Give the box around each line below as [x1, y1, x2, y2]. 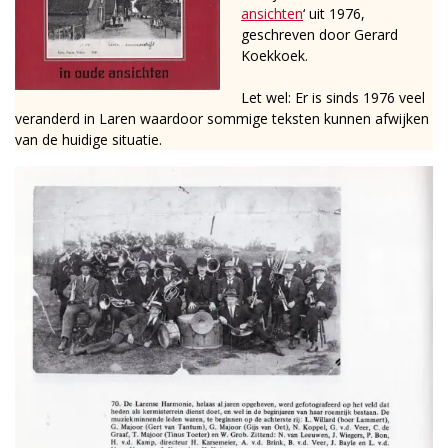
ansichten [241, 4, 303, 24]
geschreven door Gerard [241, 25, 398, 45]
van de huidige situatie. [15, 130, 162, 150]
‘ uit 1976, [303, 4, 365, 24]
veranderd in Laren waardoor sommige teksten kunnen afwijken [15, 109, 429, 129]
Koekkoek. [241, 46, 308, 66]
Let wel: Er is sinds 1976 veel [241, 88, 425, 108]
